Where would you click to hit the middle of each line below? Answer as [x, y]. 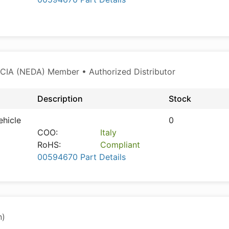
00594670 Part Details [82, 157]
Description [60, 99]
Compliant [120, 145]
